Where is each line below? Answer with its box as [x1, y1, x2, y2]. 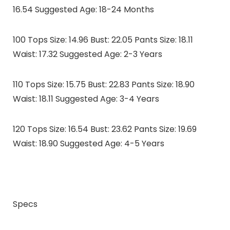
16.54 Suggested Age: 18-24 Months [12, 4, 154, 16]
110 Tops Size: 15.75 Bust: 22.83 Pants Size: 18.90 [12, 79, 195, 91]
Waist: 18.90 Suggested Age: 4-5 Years [12, 138, 164, 150]
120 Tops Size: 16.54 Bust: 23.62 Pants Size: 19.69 [12, 123, 197, 136]
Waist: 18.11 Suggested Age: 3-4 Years [12, 93, 159, 105]
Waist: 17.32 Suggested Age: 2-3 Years [12, 48, 162, 61]
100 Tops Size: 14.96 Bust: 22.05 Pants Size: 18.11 [12, 34, 193, 46]
